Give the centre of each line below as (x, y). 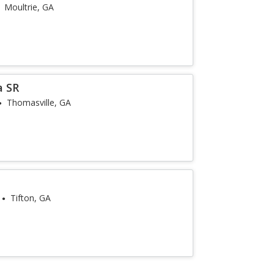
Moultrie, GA (29, 7)
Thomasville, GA (39, 102)
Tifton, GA (31, 198)
